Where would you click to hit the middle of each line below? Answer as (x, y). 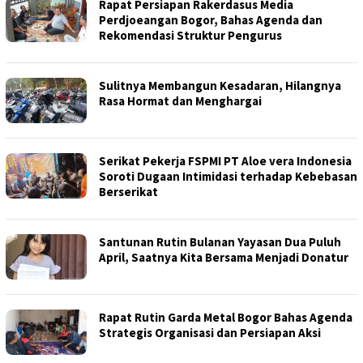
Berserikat (128, 192)
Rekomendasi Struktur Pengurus (190, 35)
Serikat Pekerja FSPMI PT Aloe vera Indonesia (225, 161)
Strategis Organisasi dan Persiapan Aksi (210, 333)
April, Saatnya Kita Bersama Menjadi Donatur (224, 257)
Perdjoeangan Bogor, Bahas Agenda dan (211, 20)
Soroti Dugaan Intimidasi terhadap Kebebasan (228, 176)
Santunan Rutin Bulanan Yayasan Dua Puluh (220, 242)
